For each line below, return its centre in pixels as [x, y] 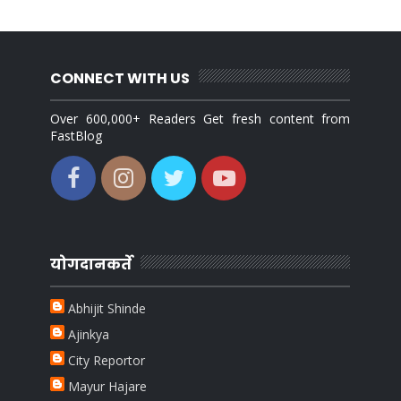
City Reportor [107, 361]
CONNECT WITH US [120, 78]
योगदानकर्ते [91, 264]
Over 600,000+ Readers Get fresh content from [200, 118]
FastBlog [77, 135]
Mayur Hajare [108, 387]
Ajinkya [89, 335]
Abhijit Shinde [107, 309]
